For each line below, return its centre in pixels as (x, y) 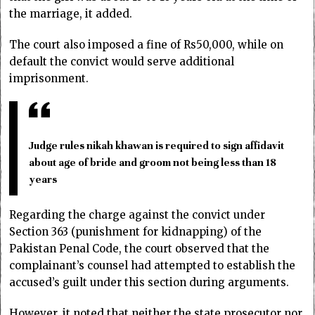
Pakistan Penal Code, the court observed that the (140, 249)
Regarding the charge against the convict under (137, 215)
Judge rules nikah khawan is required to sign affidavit (157, 145)
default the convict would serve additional (122, 61)
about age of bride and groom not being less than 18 (153, 162)
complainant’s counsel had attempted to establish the (153, 266)
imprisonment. (49, 78)
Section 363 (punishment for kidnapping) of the (136, 232)
